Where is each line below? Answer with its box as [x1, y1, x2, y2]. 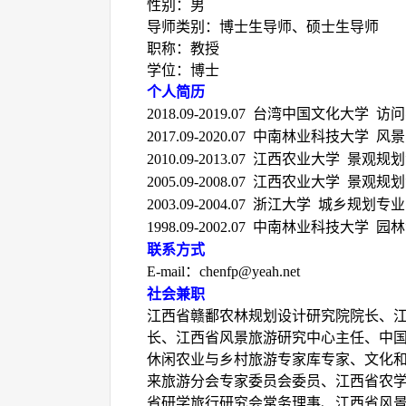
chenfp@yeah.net [199, 264, 300, 279]
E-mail [147, 264, 185, 279]
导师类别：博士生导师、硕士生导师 [147, 19, 379, 34]
